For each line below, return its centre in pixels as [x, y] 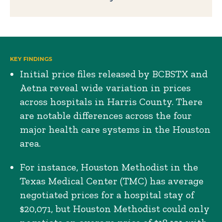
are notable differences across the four [106, 115]
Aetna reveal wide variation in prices [105, 88]
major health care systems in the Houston [115, 129]
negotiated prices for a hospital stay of [107, 195]
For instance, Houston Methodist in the [109, 167]
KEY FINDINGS [31, 59]
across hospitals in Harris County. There [111, 102]
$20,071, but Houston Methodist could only [115, 209]
